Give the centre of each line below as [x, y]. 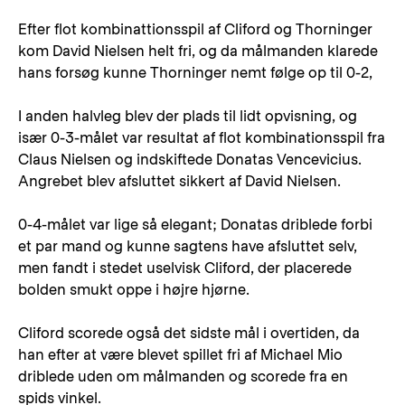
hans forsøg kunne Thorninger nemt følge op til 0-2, [195, 73]
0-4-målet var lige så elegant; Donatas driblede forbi [195, 225]
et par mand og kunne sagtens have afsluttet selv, [188, 246]
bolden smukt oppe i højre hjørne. [134, 290]
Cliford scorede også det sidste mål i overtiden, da [189, 333]
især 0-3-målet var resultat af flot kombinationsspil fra [202, 138]
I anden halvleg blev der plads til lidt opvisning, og [188, 116]
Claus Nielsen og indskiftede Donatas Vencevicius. [190, 160]
